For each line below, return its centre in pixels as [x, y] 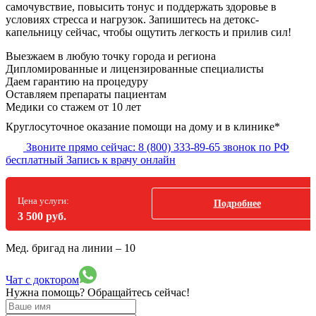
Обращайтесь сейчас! [139, 292]
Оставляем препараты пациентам [86, 94]
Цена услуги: [43, 200]
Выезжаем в [36, 56]
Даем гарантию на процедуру [77, 81]
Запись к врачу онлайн [121, 159]
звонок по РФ [256, 147]
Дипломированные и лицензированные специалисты [135, 68]
